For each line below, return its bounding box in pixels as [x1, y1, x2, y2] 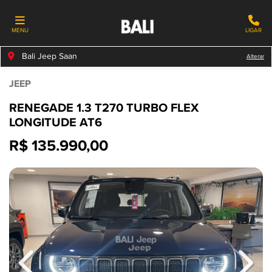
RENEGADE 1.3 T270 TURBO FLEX [9, 101, 199, 115]
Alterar [246, 53, 264, 60]
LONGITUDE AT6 [9, 116, 102, 130]
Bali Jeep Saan [19, 52, 77, 61]
